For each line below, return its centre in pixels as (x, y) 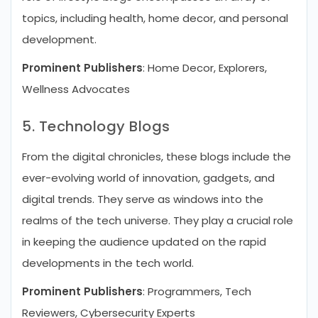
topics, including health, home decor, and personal (155, 18)
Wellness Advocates (76, 89)
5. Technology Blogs (96, 126)
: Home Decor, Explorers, (205, 68)
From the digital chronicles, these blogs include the (157, 157)
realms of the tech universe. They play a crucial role (158, 220)
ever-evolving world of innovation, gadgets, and (148, 178)
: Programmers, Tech (197, 291)
